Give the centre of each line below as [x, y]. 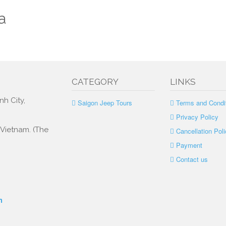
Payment [189, 145]
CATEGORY [95, 82]
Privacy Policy [197, 117]
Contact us [192, 159]
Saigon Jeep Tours [105, 103]
